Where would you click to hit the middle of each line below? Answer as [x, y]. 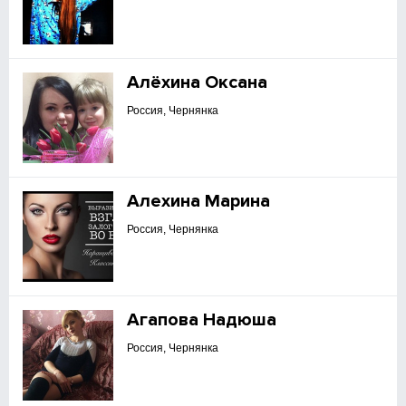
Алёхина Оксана [198, 82]
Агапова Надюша [202, 320]
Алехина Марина [199, 201]
